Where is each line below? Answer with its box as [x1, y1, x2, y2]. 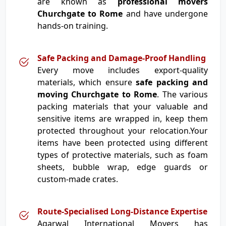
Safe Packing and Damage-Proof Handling [37, 52, 206, 64]
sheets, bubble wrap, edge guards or [37, 161, 208, 173]
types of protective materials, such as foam [37, 149, 208, 160]
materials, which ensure [37, 77, 136, 88]
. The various [157, 89, 208, 100]
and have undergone [123, 8, 208, 19]
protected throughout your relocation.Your [37, 125, 208, 136]
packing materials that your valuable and [37, 101, 208, 112]
